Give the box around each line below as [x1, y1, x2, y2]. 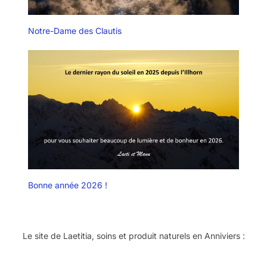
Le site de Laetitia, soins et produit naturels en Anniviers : [22, 230, 245, 241]
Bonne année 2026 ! [27, 179, 107, 190]
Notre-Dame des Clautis [27, 26, 122, 36]
